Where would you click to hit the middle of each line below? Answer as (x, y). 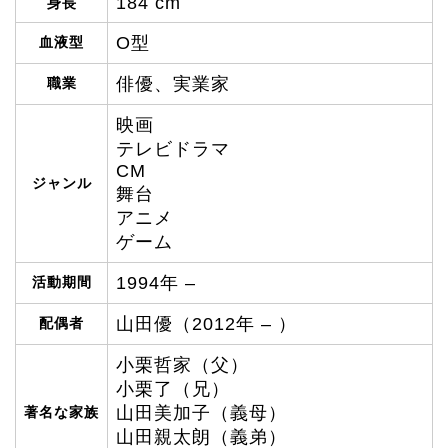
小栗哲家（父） (182, 364)
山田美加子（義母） (201, 412)
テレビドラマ (173, 148)
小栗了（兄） (173, 388)
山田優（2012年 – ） (206, 323)
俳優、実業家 (173, 83)
